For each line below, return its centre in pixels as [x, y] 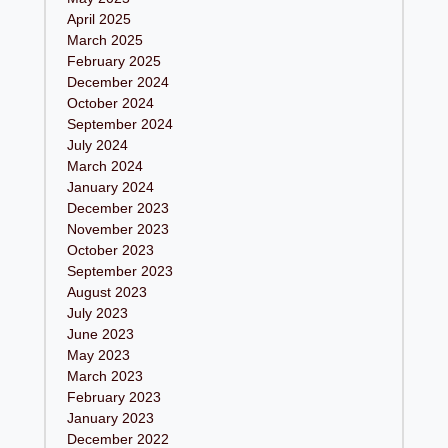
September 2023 [120, 270]
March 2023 [105, 375]
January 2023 [111, 417]
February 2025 [114, 60]
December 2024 [118, 81]
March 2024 [105, 165]
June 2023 [101, 333]
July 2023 [98, 312]
